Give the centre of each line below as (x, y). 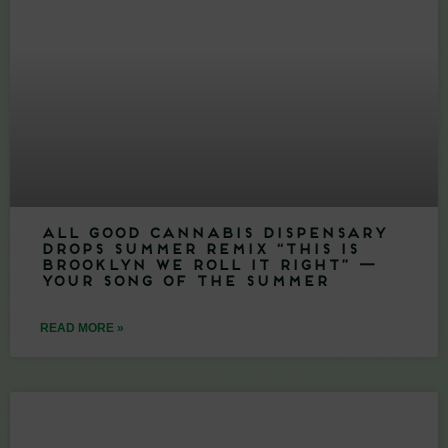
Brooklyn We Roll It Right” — (208, 266)
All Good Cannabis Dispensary (213, 234)
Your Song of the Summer (184, 282)
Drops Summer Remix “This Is (199, 250)
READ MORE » (82, 327)
